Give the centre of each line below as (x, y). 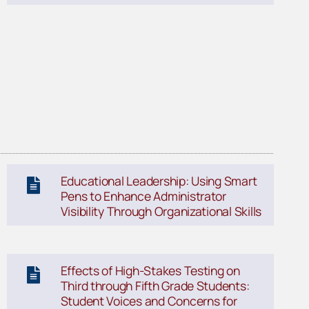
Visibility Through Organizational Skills (161, 211)
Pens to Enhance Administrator (143, 196)
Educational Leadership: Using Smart (159, 181)
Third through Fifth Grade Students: (155, 286)
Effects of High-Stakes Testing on (150, 271)
